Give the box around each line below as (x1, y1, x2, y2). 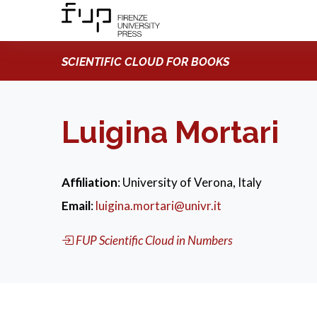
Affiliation (62, 175, 117, 190)
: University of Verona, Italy (117, 175, 262, 190)
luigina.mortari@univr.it (96, 198, 221, 213)
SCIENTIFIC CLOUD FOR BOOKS (62, 55, 229, 69)
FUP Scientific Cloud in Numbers (76, 233, 233, 248)
